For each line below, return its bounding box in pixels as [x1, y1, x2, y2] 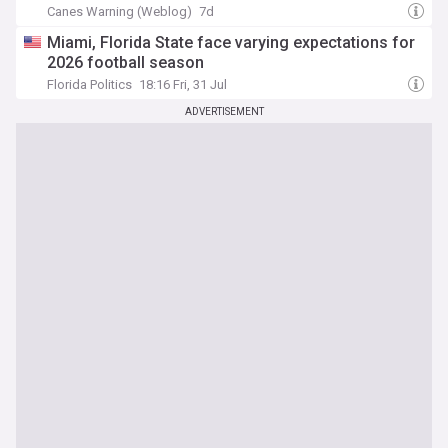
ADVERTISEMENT [184, 106, 264, 117]
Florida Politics [47, 77, 132, 92]
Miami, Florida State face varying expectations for [47, 33, 415, 52]
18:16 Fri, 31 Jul [139, 77, 227, 92]
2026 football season [47, 53, 204, 72]
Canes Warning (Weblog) [47, 4, 192, 19]
